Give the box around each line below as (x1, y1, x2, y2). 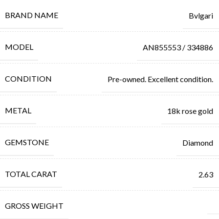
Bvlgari (189, 10, 213, 20)
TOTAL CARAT (5, 169, 57, 178)
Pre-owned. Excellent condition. (108, 74, 213, 84)
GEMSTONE (5, 137, 49, 147)
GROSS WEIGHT (5, 201, 64, 210)
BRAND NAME (5, 10, 58, 20)
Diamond (182, 137, 213, 147)
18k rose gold (167, 106, 213, 115)
